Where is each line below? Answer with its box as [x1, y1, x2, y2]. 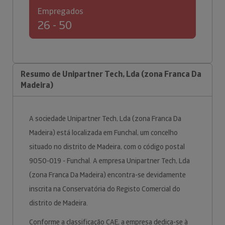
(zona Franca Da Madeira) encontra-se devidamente [29, 170, 186, 179]
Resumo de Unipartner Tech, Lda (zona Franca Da [21, 69, 201, 79]
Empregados [38, 6, 83, 17]
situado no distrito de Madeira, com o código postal [29, 142, 185, 151]
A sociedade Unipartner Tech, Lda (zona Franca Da [29, 114, 181, 123]
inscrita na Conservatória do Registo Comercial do [29, 184, 180, 193]
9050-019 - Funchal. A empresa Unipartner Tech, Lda [29, 156, 190, 165]
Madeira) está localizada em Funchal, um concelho [29, 128, 178, 137]
